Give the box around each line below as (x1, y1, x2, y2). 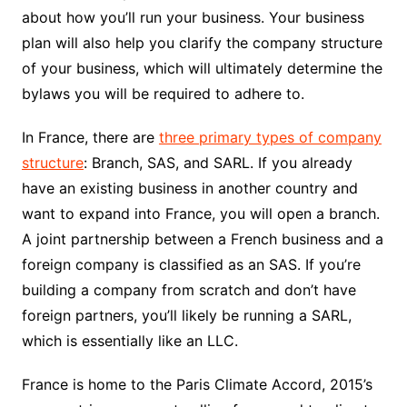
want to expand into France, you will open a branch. (21, 203, 380, 223)
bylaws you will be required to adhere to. (21, 84, 304, 103)
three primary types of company (158, 127, 382, 146)
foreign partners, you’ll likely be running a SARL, (21, 305, 352, 324)
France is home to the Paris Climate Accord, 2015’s (21, 374, 372, 393)
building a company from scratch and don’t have (21, 280, 356, 299)
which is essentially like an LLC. (21, 331, 238, 350)
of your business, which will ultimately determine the (21, 58, 382, 77)
